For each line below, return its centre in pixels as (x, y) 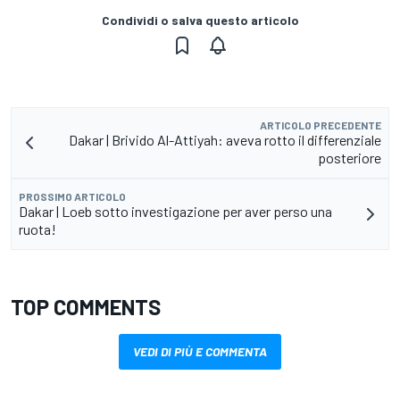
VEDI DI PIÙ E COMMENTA (200, 351)
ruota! (37, 229)
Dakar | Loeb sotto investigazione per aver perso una (175, 211)
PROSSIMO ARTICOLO (72, 196)
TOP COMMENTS (86, 306)
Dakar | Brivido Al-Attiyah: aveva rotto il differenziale (225, 139)
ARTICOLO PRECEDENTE (321, 125)
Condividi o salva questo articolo (200, 20)
